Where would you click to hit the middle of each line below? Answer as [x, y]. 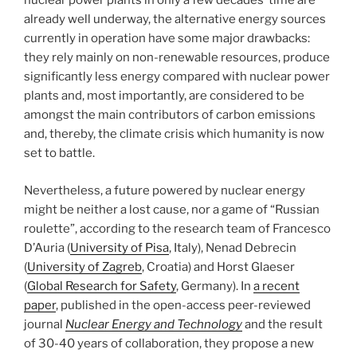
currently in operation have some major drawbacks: [167, 39]
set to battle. [59, 153]
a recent [277, 286]
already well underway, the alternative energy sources [175, 20]
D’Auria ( [47, 247]
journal [45, 324]
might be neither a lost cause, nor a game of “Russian [172, 209]
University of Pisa [120, 247]
